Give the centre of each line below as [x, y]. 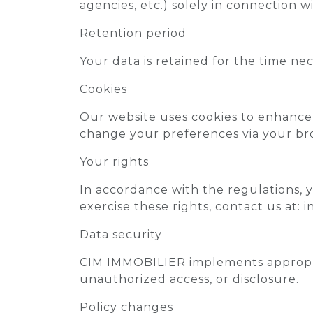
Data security [121, 234]
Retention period [133, 33]
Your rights [114, 162]
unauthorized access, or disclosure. [189, 279]
